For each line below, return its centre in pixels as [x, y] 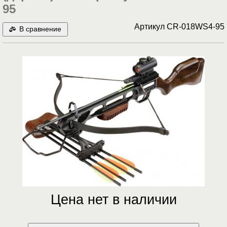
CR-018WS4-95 [196, 27]
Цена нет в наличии [113, 200]
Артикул [150, 27]
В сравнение [40, 29]
